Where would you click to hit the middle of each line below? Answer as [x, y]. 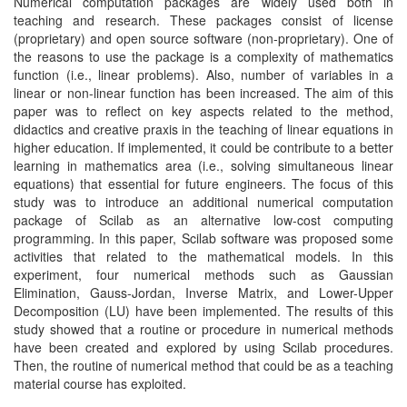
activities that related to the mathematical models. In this [203, 256]
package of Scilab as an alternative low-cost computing [203, 220]
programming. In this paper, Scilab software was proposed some [203, 238]
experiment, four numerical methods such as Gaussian [203, 274]
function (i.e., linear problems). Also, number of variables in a [203, 74]
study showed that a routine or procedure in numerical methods [203, 329]
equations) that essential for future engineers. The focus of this [203, 184]
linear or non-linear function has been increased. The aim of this [203, 93]
